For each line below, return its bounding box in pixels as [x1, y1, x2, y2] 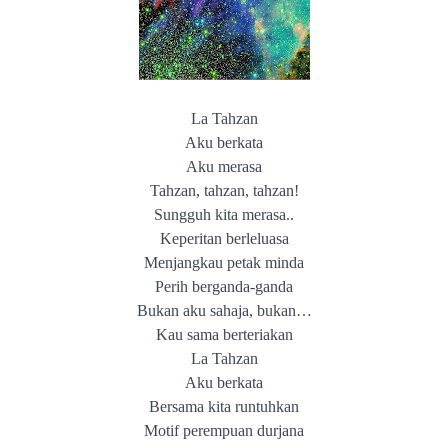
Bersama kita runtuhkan [149, 398, 299, 415]
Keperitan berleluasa [159, 230, 289, 247]
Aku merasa [186, 158, 262, 175]
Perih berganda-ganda [155, 278, 293, 295]
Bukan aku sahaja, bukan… [136, 302, 312, 319]
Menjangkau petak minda [144, 254, 304, 271]
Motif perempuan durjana [144, 422, 304, 439]
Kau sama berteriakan [155, 326, 293, 343]
